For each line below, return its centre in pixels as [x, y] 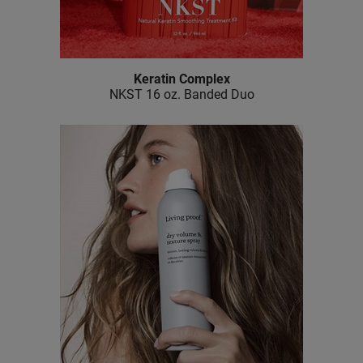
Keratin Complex [181, 79]
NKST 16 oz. [145, 95]
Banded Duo [217, 95]
